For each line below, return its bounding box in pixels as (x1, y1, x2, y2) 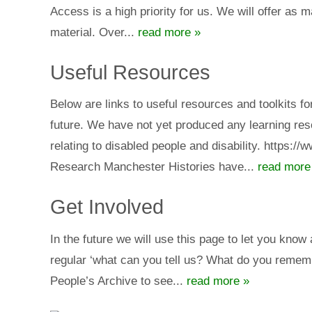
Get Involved (50, 196, 164, 219)
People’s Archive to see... (50, 274, 187, 288)
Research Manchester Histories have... (50, 160, 258, 174)
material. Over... (50, 25, 138, 39)
